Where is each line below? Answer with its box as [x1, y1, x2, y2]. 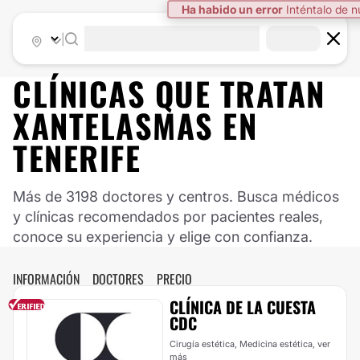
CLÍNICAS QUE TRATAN [13, 69, 325, 117]
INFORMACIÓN [13, 269, 80, 288]
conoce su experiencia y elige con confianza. [13, 228, 313, 245]
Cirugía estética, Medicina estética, [170, 338, 317, 350]
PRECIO [157, 269, 192, 288]
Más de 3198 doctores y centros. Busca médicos [13, 188, 339, 205]
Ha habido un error [182, 2, 283, 16]
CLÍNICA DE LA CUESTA [170, 295, 316, 319]
